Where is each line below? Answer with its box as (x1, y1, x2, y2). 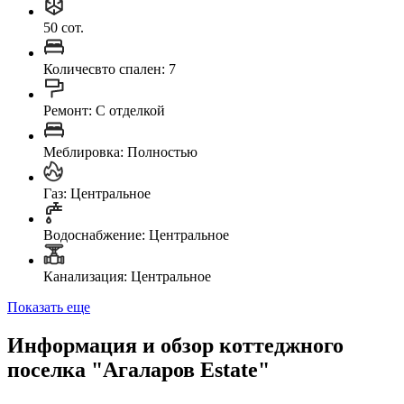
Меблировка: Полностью (43, 143, 197, 160)
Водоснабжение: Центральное (43, 226, 229, 243)
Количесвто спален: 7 (43, 60, 176, 77)
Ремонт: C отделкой (43, 102, 165, 118)
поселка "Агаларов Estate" (7, 357, 270, 381)
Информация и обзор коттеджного (7, 333, 344, 357)
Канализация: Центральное (43, 268, 211, 284)
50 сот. (43, 19, 84, 35)
